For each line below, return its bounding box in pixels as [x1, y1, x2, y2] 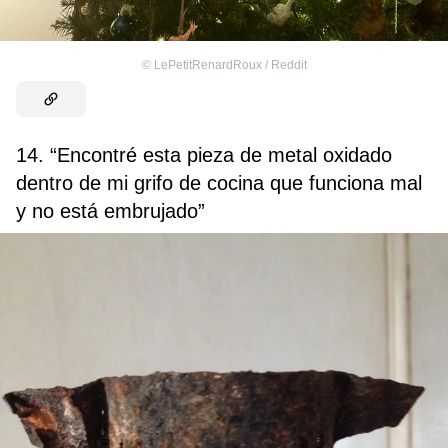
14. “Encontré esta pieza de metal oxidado [16, 144, 392, 167]
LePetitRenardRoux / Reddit [153, 58, 307, 73]
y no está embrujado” [16, 200, 205, 223]
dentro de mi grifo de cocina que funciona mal [16, 172, 422, 195]
